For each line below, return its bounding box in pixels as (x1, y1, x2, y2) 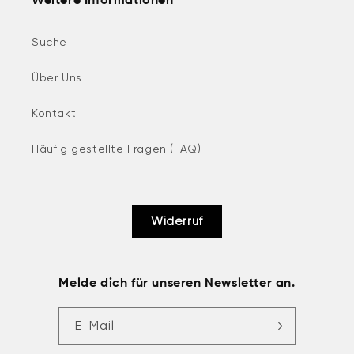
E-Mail (75, 318, 115, 333)
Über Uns (32, 71, 82, 84)
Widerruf (151, 214, 203, 228)
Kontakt (32, 107, 77, 119)
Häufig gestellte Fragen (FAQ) (32, 142, 201, 155)
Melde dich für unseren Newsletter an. (58, 277, 296, 290)
